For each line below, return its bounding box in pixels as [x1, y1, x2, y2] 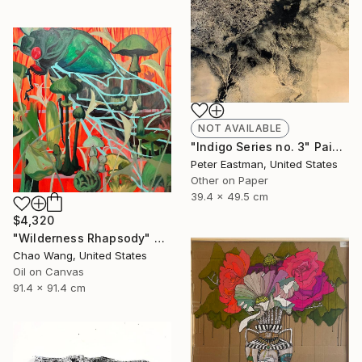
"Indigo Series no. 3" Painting [332, 139, 343, 154]
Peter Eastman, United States [191, 157, 338, 170]
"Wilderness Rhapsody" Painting [154, 231, 165, 246]
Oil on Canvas [13, 265, 84, 279]
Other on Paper [191, 173, 268, 187]
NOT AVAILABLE [198, 121, 282, 134]
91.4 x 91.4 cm [13, 281, 86, 295]
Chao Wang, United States [13, 249, 147, 263]
